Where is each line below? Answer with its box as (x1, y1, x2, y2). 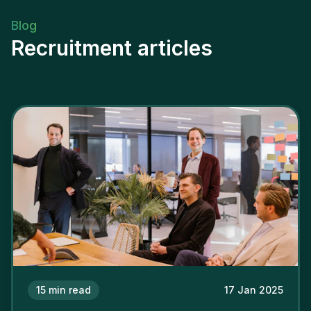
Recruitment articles (11, 35, 212, 60)
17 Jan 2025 (224, 284, 283, 296)
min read (49, 284, 91, 296)
